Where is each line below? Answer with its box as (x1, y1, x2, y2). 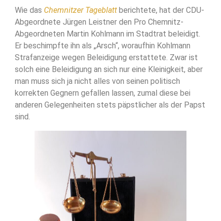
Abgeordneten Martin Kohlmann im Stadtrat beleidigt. (15, 29, 200, 38)
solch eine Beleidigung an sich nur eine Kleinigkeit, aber (15, 64, 203, 74)
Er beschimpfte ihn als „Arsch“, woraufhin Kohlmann (15, 40, 190, 50)
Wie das (15, 5, 44, 15)
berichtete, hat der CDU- (117, 5, 204, 15)
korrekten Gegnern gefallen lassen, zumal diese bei (15, 88, 190, 98)
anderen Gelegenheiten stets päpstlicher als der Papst (15, 100, 205, 110)
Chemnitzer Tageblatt (44, 5, 117, 15)
